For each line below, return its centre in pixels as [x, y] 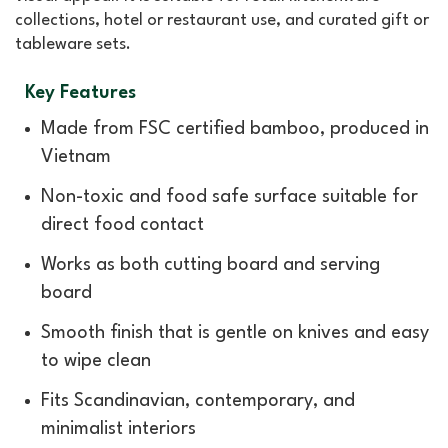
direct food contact [122, 224]
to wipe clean [96, 360]
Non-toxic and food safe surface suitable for [229, 196]
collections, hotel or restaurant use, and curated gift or [222, 21]
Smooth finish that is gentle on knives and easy [235, 332]
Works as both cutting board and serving [210, 264]
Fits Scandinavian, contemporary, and [198, 400]
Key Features [75, 92]
